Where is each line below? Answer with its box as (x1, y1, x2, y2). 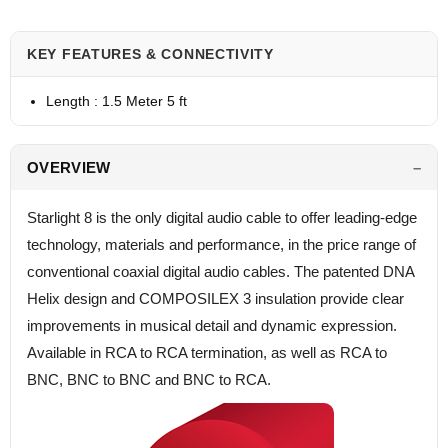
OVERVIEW (27, 159, 111, 177)
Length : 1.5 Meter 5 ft (46, 93, 187, 110)
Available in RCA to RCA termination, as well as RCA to (27, 344, 387, 362)
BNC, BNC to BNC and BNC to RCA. (27, 371, 271, 389)
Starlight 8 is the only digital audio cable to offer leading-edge (27, 209, 417, 227)
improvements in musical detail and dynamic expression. (27, 317, 397, 335)
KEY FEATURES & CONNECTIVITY (27, 46, 274, 63)
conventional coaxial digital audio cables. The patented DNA (27, 263, 414, 281)
